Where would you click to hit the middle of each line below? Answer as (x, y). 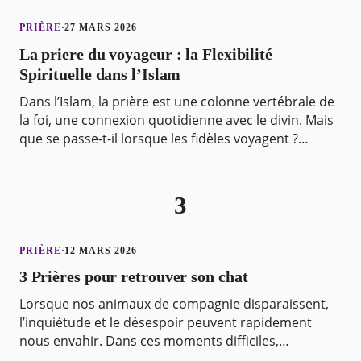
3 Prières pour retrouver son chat (133, 276)
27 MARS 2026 (101, 28)
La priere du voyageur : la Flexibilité (145, 54)
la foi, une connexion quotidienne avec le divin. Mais (176, 120)
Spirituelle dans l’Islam (100, 74)
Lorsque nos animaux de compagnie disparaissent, (174, 304)
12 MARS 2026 (101, 250)
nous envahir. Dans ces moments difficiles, (149, 341)
